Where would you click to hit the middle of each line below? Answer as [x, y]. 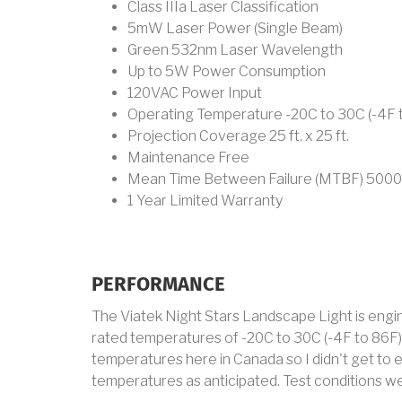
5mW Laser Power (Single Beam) [235, 28]
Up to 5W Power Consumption [227, 71]
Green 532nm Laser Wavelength [235, 50]
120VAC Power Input [195, 93]
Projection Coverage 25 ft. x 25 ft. [238, 136]
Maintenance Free [188, 157]
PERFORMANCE [158, 285]
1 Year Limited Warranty [205, 201]
